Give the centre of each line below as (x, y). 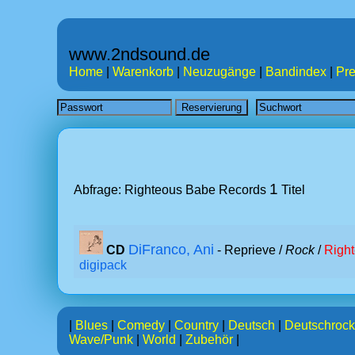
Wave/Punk (101, 340)
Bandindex (296, 72)
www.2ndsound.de (139, 54)
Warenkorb (143, 72)
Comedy (141, 325)
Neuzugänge (219, 72)
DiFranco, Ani (171, 250)
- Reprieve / (250, 250)
